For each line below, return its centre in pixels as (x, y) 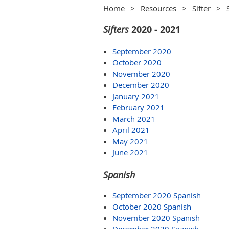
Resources (158, 8)
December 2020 (141, 85)
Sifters (116, 29)
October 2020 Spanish (152, 207)
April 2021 (131, 130)
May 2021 (130, 141)
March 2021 (134, 119)
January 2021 (136, 96)
